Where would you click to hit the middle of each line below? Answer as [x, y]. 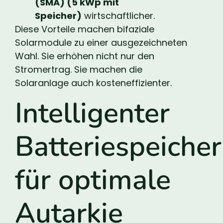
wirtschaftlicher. [118, 15]
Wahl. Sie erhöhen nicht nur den [85, 56]
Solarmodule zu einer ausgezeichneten [101, 42]
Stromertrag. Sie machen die [79, 69]
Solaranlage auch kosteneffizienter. [93, 83]
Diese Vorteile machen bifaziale [85, 29]
